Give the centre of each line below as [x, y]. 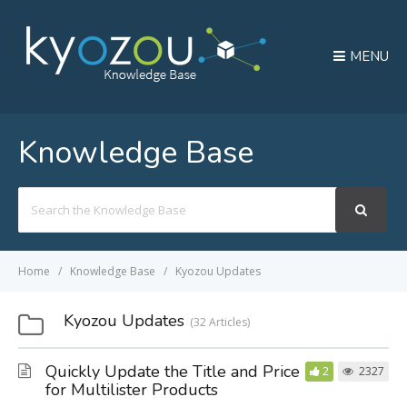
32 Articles [220, 322]
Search [37, 197]
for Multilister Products [132, 390]
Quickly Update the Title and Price [173, 372]
